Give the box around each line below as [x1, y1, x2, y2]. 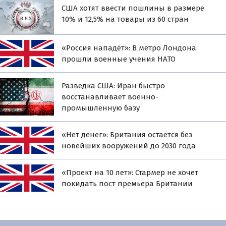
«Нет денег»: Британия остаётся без [62, 130, 193, 139]
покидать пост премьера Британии [62, 179, 193, 188]
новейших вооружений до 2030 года [62, 141, 196, 150]
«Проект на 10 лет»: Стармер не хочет [62, 167, 199, 177]
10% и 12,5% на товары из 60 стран [62, 15, 189, 24]
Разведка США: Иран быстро [62, 81, 165, 90]
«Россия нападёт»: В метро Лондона [62, 43, 197, 52]
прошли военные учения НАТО [62, 54, 176, 64]
